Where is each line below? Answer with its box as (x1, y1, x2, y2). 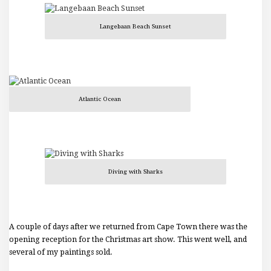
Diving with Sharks (108, 168, 163, 175)
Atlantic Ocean (79, 96, 121, 103)
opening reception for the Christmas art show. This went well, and (9, 235, 247, 244)
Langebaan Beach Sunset (100, 22, 171, 30)
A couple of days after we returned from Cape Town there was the (9, 223, 247, 232)
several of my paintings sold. (9, 248, 113, 257)
